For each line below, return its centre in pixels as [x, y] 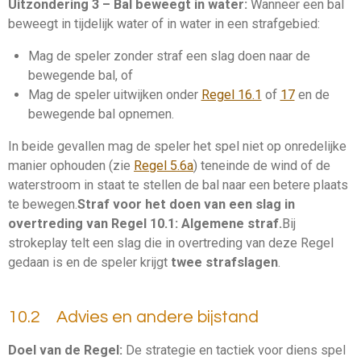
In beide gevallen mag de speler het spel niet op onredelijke [177, 147]
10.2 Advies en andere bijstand [133, 317]
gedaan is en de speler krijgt [89, 263]
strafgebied [284, 23]
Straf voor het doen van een [166, 205]
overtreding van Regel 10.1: [95, 224]
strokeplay [38, 243]
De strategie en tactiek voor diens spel [236, 351]
